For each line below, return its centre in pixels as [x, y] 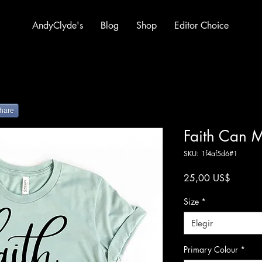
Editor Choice [201, 25]
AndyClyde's [58, 25]
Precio [242, 177]
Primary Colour [211, 249]
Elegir [202, 223]
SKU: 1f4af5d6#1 [211, 154]
